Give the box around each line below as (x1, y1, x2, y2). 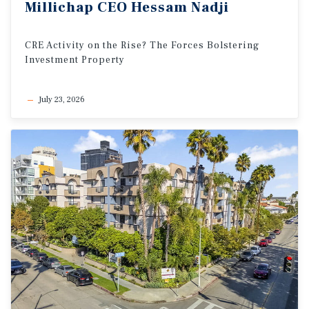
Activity (46, 39, 85, 52)
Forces (171, 39, 204, 52)
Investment (25, 53, 79, 66)
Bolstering (207, 39, 259, 52)
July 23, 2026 (39, 94, 85, 105)
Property (81, 53, 125, 66)
